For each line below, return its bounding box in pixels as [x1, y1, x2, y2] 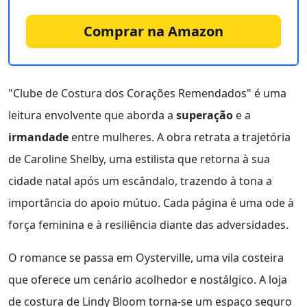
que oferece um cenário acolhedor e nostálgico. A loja [8, 271, 287, 287]
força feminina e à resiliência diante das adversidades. [8, 217, 288, 232]
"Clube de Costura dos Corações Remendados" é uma [8, 85, 286, 101]
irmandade [8, 129, 69, 145]
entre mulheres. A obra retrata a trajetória [69, 129, 291, 145]
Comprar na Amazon [84, 21, 223, 40]
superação [176, 107, 233, 123]
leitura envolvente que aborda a [8, 107, 176, 123]
